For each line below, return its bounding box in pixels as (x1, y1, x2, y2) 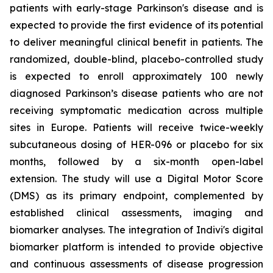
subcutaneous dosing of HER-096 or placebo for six (10, 138, 263, 151)
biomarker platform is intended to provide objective (10, 241, 263, 253)
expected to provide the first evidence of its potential (10, 19, 263, 31)
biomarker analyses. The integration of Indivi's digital (10, 224, 263, 236)
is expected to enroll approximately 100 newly (10, 70, 263, 82)
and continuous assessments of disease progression (10, 258, 263, 270)
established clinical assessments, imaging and (10, 207, 263, 219)
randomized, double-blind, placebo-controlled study (10, 53, 263, 65)
